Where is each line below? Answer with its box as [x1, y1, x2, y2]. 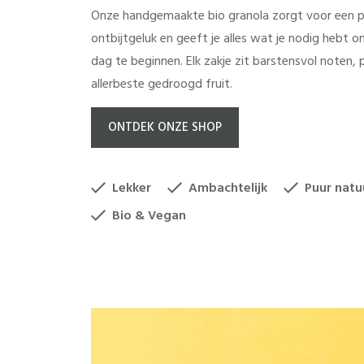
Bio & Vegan [112, 206, 186, 225]
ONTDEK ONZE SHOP [108, 119, 222, 136]
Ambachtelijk [188, 179, 267, 197]
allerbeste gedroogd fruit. [91, 75, 232, 93]
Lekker [112, 179, 151, 197]
